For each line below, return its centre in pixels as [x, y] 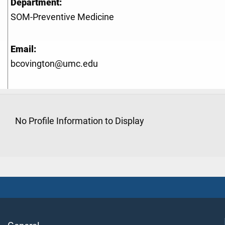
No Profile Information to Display [80, 121]
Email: [23, 49]
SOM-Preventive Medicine [62, 17]
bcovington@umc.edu [54, 64]
